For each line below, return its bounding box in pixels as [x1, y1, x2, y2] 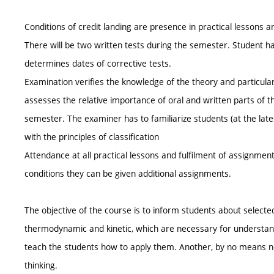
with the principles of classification [24, 131, 159, 143]
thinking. [24, 259, 57, 271]
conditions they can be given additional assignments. [24, 168, 231, 179]
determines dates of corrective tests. [24, 57, 171, 69]
